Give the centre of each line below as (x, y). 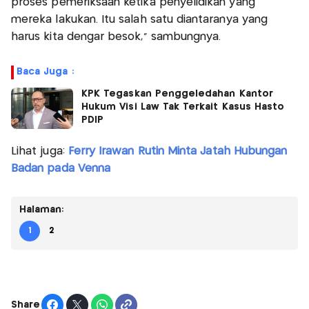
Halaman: (42, 210)
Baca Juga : (45, 72)
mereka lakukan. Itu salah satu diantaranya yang (140, 20)
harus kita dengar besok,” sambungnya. (118, 37)
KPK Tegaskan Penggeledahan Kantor (177, 94)
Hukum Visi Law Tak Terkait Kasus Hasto (183, 107)
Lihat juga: (40, 152)
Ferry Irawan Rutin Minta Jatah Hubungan (178, 152)
